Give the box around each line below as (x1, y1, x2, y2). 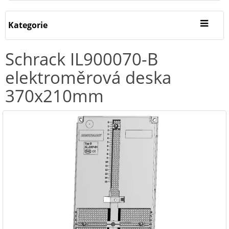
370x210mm (5, 84, 104, 107)
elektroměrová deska (5, 66, 171, 89)
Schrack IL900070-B (5, 48, 158, 71)
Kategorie (8, 19, 48, 31)
